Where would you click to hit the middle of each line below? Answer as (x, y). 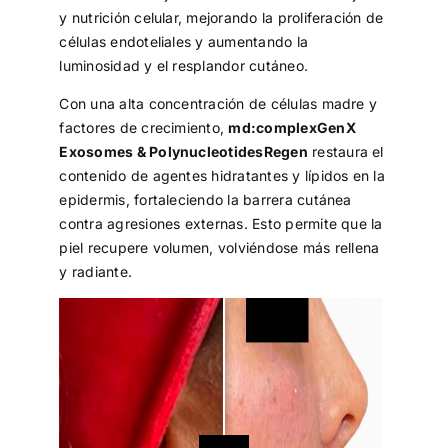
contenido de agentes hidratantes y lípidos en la (222, 176)
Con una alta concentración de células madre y (218, 104)
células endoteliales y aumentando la (184, 42)
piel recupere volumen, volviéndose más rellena (219, 248)
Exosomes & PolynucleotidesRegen (183, 152)
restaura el (345, 152)
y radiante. (96, 272)
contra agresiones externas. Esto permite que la (221, 224)
